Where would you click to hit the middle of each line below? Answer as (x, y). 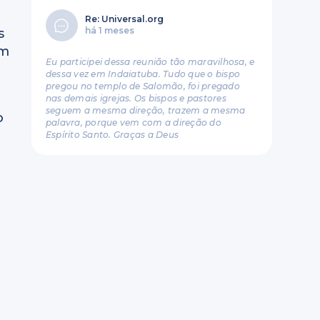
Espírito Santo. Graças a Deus (112, 135)
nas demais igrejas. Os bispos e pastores (136, 98)
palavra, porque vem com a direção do (133, 122)
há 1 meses (109, 30)
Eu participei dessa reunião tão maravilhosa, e (150, 62)
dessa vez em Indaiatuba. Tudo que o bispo (143, 74)
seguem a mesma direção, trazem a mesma (145, 110)
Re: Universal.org (124, 19)
